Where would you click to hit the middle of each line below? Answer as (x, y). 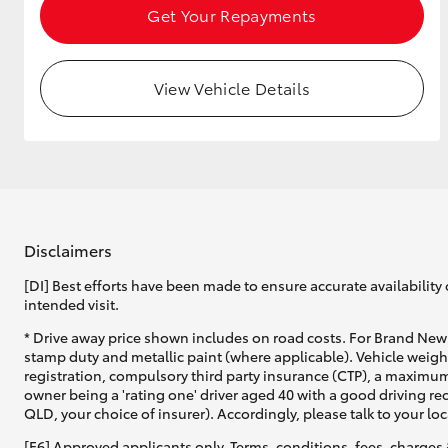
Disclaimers (68, 250)
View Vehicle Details (232, 87)
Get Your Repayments (232, 14)
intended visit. (71, 303)
